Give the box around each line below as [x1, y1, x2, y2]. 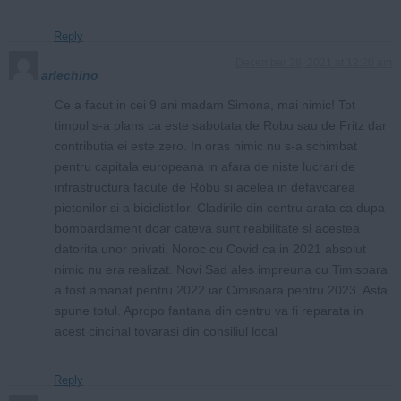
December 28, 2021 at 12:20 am [235, 55, 392, 69]
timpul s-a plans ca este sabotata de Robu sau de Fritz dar [55, 117, 387, 132]
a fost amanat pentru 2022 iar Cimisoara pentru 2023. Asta [55, 282, 388, 297]
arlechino [41, 67, 98, 82]
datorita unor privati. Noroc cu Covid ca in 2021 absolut [55, 241, 366, 256]
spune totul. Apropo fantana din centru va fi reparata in [55, 303, 363, 318]
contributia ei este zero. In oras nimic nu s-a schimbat [55, 138, 357, 153]
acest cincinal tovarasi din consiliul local [55, 323, 277, 338]
